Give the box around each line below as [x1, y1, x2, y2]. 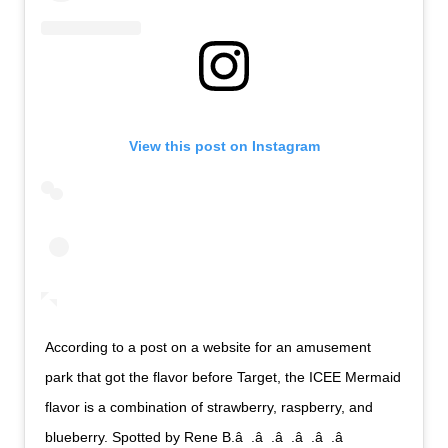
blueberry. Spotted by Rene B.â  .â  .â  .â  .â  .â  [45, 429, 348, 446]
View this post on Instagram [128, 138, 320, 155]
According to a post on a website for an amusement [45, 339, 372, 356]
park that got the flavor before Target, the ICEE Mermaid [45, 369, 402, 386]
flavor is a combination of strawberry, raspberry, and [45, 399, 374, 416]
